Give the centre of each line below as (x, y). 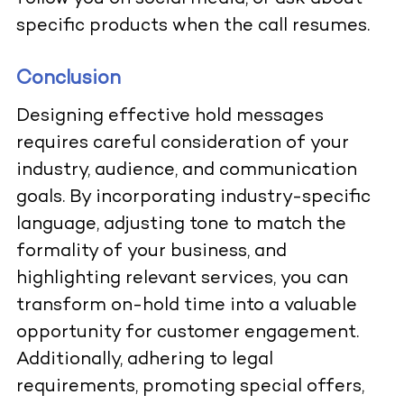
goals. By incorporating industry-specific (193, 198)
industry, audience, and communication (186, 171)
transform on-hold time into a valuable (186, 307)
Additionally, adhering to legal (144, 361)
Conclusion (68, 79)
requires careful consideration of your (182, 144)
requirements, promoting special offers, (190, 388)
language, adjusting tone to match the (181, 225)
